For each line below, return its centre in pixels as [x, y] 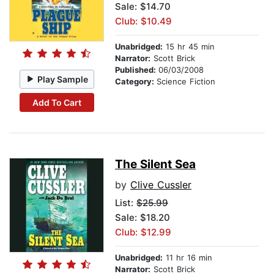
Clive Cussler [161, 185]
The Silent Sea [155, 165]
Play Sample [63, 79]
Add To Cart [57, 102]
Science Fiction [186, 82]
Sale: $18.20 [143, 218]
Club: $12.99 [143, 232]
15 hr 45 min [189, 47]
